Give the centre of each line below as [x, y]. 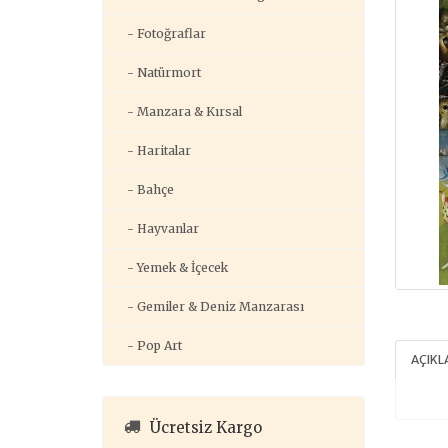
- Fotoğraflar [162, 33]
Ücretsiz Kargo [206, 427]
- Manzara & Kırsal [180, 111]
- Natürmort [159, 72]
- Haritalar [154, 150]
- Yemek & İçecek [173, 267]
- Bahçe [146, 189]
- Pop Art [150, 345]
